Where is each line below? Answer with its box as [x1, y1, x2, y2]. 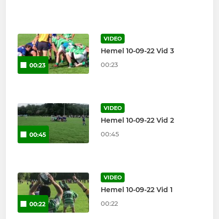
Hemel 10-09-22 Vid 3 [100, 46, 174, 56]
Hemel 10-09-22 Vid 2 [100, 116, 174, 125]
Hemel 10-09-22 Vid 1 [100, 185, 173, 194]
